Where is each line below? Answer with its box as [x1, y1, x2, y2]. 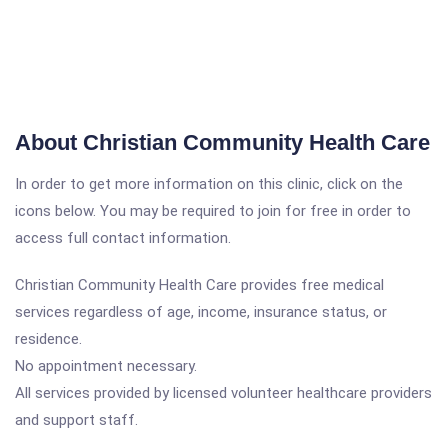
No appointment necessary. [15, 357, 197, 375]
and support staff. [15, 411, 138, 429]
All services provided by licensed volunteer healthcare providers [15, 384, 432, 402]
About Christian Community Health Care [15, 130, 430, 155]
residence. [15, 330, 82, 348]
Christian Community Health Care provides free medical [15, 276, 384, 294]
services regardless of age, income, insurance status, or [15, 303, 387, 321]
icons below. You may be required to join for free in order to [15, 202, 411, 220]
